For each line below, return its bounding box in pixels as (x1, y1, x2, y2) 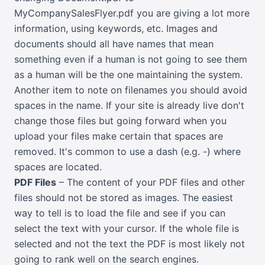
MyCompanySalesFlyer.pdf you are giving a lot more (14, 7, 250, 20)
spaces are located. (14, 161, 102, 173)
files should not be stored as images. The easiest (14, 192, 233, 204)
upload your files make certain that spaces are (14, 130, 223, 143)
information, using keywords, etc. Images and (14, 22, 218, 35)
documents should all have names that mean (14, 38, 214, 50)
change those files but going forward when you (14, 115, 227, 127)
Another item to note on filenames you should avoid (14, 84, 247, 96)
